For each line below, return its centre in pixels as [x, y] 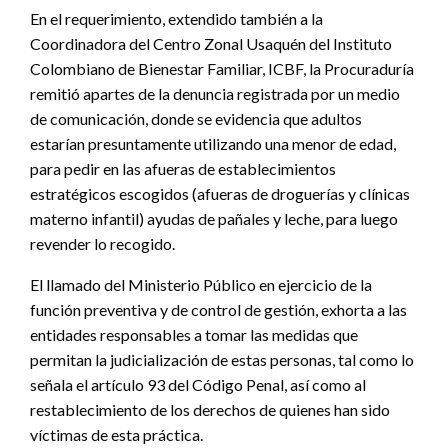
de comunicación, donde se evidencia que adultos [196, 119]
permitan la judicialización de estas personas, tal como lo [222, 360]
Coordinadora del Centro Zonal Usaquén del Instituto [211, 44]
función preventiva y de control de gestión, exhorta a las [218, 310]
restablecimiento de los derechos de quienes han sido [210, 410]
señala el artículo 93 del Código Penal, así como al [198, 385]
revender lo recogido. [102, 244]
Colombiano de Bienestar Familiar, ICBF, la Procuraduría [222, 69]
